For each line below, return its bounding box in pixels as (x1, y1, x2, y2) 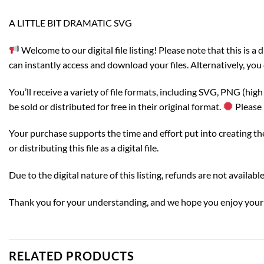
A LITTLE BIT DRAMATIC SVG (9, 17, 132, 28)
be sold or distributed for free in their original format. (9, 100, 223, 112)
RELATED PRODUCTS (9, 248, 134, 263)
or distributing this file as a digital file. (9, 142, 159, 154)
